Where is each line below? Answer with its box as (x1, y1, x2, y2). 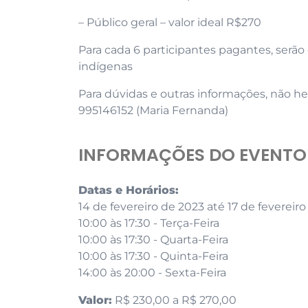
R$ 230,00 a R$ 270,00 (112, 293, 236, 307)
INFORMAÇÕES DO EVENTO (78, 142, 307, 167)
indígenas (78, 59, 133, 73)
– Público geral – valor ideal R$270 (78, 15, 261, 29)
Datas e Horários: (78, 183, 179, 197)
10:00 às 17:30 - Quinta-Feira (78, 249, 228, 263)
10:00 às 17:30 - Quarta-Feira (78, 232, 228, 246)
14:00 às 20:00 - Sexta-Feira (78, 265, 226, 279)
